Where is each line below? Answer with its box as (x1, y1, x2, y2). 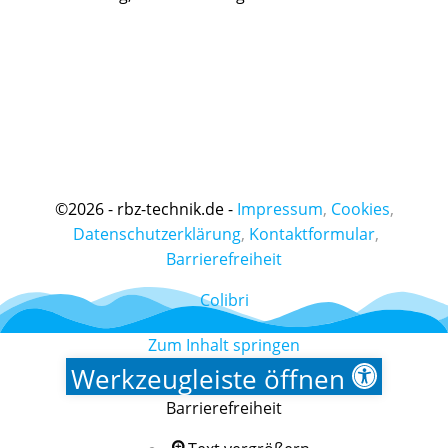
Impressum (236, 198, 323, 220)
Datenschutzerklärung (73, 223, 241, 245)
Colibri (199, 289, 249, 311)
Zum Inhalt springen (148, 334, 300, 356)
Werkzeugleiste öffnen (70, 361, 345, 397)
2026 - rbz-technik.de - (67, 198, 233, 220)
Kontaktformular (249, 223, 375, 245)
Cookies (330, 198, 390, 220)
